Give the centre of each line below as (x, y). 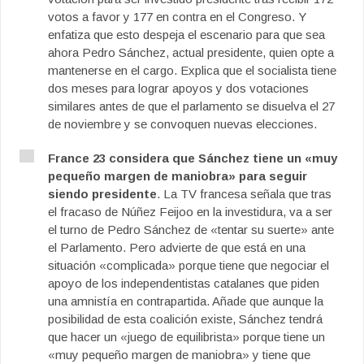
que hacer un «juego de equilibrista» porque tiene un (186, 337)
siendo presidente (102, 194)
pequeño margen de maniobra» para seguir (178, 176)
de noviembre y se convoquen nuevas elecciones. (182, 124)
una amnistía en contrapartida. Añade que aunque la (186, 301)
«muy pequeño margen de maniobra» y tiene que (179, 355)
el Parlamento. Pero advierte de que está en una (177, 247)
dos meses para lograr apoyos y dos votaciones (178, 88)
